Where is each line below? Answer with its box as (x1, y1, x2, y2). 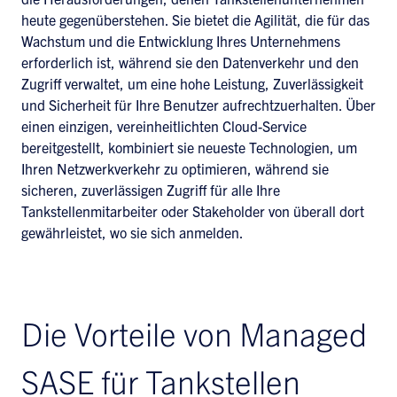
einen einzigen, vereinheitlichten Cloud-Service (21, 117, 307, 135)
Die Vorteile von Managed (21, 313, 367, 353)
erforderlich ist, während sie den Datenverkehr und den (21, 53, 359, 71)
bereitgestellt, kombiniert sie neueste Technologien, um (21, 138, 357, 156)
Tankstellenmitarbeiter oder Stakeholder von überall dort (21, 202, 364, 220)
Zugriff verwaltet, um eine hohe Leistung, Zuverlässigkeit (21, 74, 363, 92)
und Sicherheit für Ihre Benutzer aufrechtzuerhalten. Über (21, 96, 376, 113)
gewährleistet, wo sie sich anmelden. (21, 223, 244, 241)
